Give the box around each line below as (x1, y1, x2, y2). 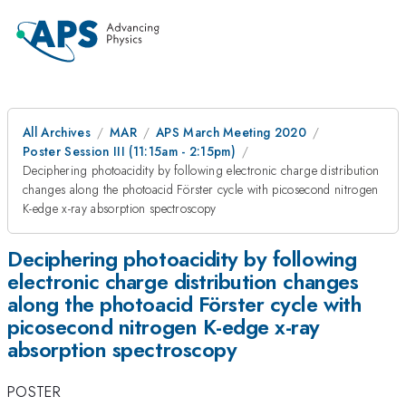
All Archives (23, 123, 91, 141)
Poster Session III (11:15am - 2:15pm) (23, 142, 237, 160)
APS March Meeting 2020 (155, 123, 307, 141)
